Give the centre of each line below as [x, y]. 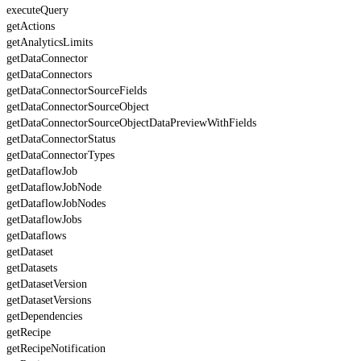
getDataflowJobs [44, 219]
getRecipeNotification [56, 348]
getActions [31, 26]
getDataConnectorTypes [60, 155]
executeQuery [37, 10]
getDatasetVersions [49, 300]
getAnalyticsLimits [50, 42]
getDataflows [36, 235]
